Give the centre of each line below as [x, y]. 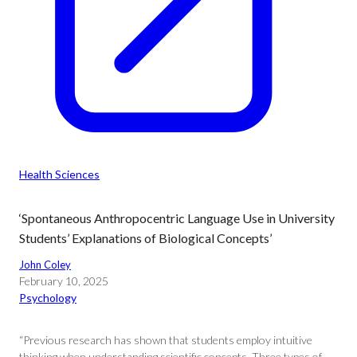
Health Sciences [59, 174]
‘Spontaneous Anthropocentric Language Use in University [177, 218]
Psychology [48, 298]
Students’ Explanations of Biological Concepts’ [145, 238]
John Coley [45, 265]
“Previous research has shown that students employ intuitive [166, 340]
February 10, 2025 [64, 281]
